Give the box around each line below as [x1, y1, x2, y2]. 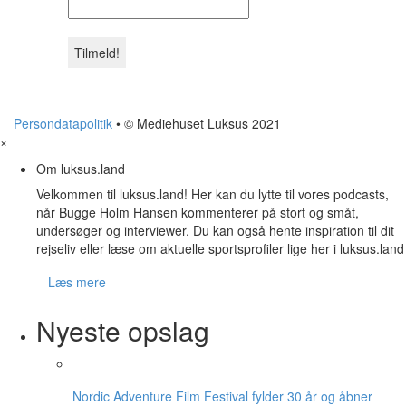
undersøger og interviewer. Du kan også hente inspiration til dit [36, 220, 394, 239]
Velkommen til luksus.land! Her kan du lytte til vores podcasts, [36, 184, 389, 203]
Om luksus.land [36, 159, 125, 178]
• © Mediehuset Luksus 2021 [112, 113, 281, 132]
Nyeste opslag [36, 310, 209, 350]
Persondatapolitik [14, 113, 112, 132]
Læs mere [48, 272, 106, 291]
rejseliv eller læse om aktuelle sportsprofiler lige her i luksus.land [36, 238, 404, 257]
